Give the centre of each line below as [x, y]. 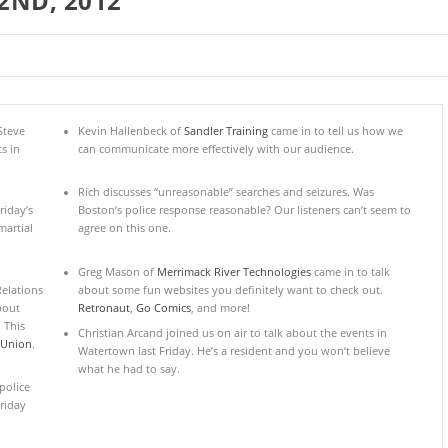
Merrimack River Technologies [233, 271]
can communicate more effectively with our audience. [215, 148]
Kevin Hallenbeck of [130, 130]
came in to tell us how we [335, 130]
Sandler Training [225, 130]
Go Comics [163, 307]
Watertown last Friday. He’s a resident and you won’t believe [233, 351]
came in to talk [350, 271]
